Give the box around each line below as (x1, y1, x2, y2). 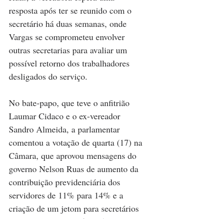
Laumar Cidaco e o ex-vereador (9, 109, 123, 122)
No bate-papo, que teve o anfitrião (9, 96, 132, 109)
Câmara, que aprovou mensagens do (9, 149, 139, 161)
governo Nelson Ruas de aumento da (9, 162, 141, 175)
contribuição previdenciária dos (9, 175, 123, 188)
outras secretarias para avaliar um (9, 44, 130, 56)
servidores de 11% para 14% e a (9, 189, 126, 201)
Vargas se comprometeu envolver (9, 30, 127, 43)
